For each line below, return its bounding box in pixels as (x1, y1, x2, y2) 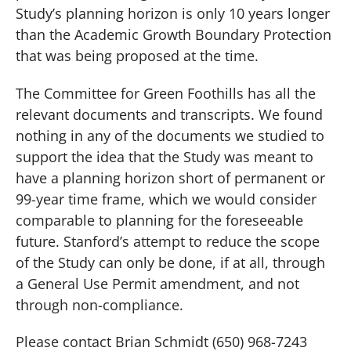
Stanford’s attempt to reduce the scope (63, 231, 320, 251)
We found (259, 104, 323, 124)
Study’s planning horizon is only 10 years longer (16, 3, 330, 23)
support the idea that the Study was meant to (16, 147, 313, 166)
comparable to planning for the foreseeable (16, 210, 303, 230)
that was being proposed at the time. (16, 45, 259, 65)
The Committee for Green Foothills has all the (16, 83, 316, 103)
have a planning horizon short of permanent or (16, 168, 325, 187)
